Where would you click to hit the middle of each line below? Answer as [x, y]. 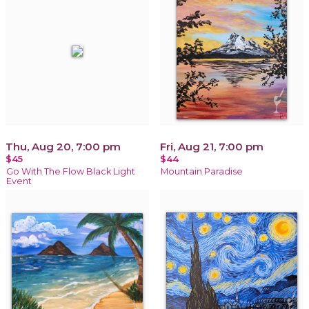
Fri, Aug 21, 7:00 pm [212, 146]
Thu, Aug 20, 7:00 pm [63, 146]
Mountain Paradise [202, 171]
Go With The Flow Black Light [71, 171]
